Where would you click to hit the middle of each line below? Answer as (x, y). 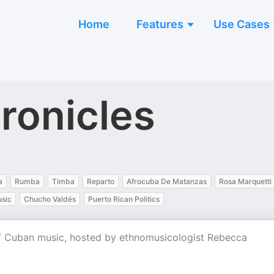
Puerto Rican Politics (124, 199)
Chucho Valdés (50, 199)
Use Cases (242, 24)
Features (160, 24)
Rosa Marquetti (245, 181)
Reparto (101, 181)
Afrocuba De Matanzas (167, 181)
